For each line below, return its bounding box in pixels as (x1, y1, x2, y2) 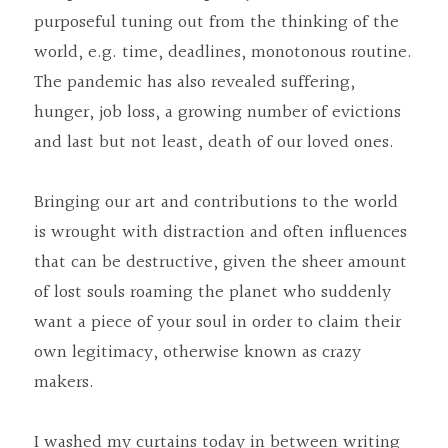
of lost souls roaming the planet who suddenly (34, 278, 391, 307)
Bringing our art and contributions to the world (34, 188, 398, 217)
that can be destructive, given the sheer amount (34, 248, 407, 277)
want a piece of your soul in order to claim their (34, 308, 401, 337)
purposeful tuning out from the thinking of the (34, 8, 399, 37)
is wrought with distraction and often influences (34, 218, 407, 247)
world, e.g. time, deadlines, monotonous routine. (34, 38, 412, 67)
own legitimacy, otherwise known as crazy (34, 338, 361, 367)
